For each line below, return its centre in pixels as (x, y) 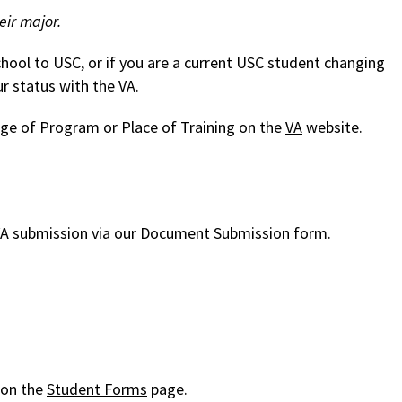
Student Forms (97, 389)
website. (332, 127)
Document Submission (215, 233)
